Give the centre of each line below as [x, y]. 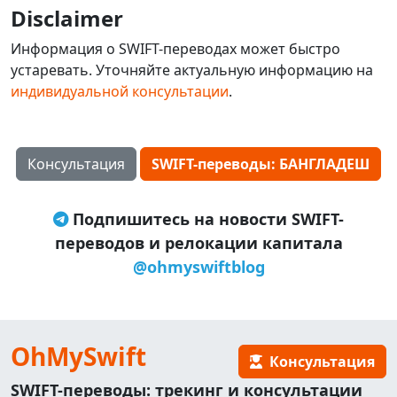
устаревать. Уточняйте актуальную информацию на [192, 70]
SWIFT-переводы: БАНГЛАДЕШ [261, 164]
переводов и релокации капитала [198, 243]
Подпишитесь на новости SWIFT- [206, 219]
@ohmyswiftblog [198, 267]
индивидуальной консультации [120, 91]
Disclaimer [67, 18]
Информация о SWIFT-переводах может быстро [175, 49]
